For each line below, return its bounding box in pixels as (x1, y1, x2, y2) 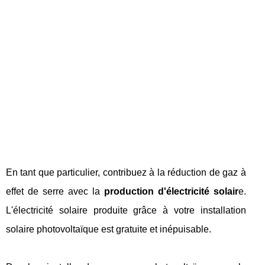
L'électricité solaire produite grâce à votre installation (6, 205, 246, 216)
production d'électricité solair (99, 186, 238, 197)
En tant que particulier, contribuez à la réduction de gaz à (6, 167, 246, 178)
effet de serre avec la (6, 186, 100, 197)
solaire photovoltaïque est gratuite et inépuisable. (6, 224, 211, 235)
